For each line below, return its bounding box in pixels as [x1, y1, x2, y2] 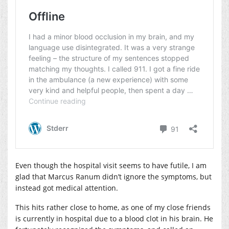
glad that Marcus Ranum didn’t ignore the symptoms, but [15, 171, 212, 181]
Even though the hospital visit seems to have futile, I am [15, 160, 207, 170]
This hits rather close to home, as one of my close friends [15, 202, 211, 212]
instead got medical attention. [15, 182, 118, 193]
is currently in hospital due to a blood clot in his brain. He [15, 213, 213, 223]
